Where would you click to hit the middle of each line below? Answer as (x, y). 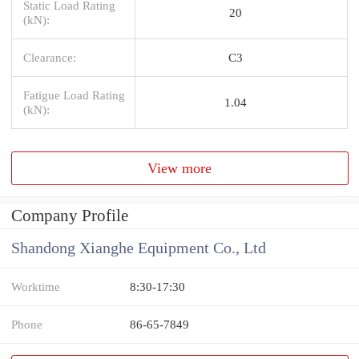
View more (180, 168)
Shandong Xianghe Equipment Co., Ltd (139, 248)
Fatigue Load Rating (74, 95)
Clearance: (50, 57)
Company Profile (70, 216)
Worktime (36, 287)
